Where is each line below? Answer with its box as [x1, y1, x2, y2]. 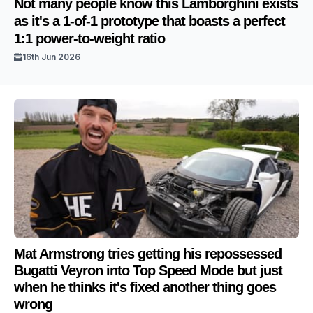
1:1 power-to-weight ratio [14, 31, 165, 46]
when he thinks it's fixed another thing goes [14, 279, 276, 295]
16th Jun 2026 [22, 52, 80, 62]
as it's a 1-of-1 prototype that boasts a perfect [14, 13, 285, 29]
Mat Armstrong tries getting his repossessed [14, 246, 282, 261]
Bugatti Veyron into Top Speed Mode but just [14, 263, 282, 278]
